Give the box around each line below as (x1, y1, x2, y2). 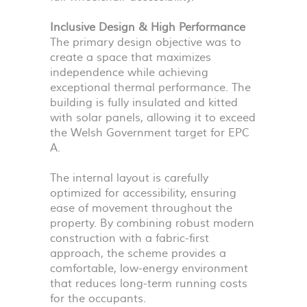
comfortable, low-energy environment (50, 262, 248, 275)
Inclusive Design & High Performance (50, 21, 245, 34)
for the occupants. (50, 292, 146, 306)
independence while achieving (50, 66, 208, 79)
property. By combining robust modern (50, 217, 254, 230)
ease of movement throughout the (50, 201, 232, 215)
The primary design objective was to (50, 36, 241, 49)
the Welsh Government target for (50, 126, 228, 140)
